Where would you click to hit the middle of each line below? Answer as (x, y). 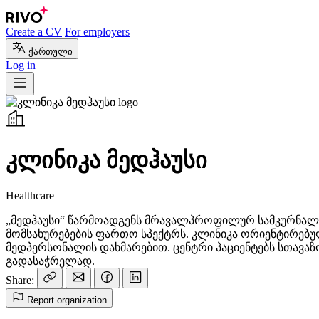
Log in (21, 65)
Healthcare (30, 195)
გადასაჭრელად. (50, 261)
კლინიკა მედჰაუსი (106, 161)
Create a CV (34, 32)
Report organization (67, 300)
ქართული (51, 52)
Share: (20, 280)
